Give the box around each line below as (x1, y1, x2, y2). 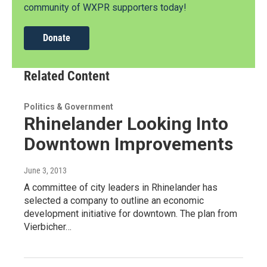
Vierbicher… (24, 221, 72, 233)
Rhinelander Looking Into (24, 113, 228, 135)
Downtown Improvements (24, 133, 233, 155)
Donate (43, 32, 70, 44)
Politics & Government (24, 102, 113, 112)
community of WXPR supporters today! (24, 2, 187, 14)
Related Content (24, 69, 110, 84)
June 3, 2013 (24, 166, 67, 176)
